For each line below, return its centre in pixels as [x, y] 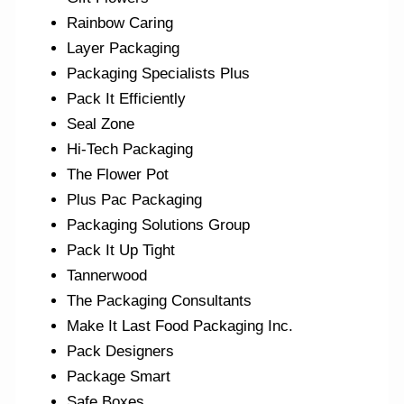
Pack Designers [121, 351]
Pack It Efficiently [127, 98]
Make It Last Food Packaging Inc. [180, 326]
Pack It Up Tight [121, 250]
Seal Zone [101, 124]
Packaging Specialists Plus [159, 73]
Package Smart [119, 376]
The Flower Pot [118, 174]
